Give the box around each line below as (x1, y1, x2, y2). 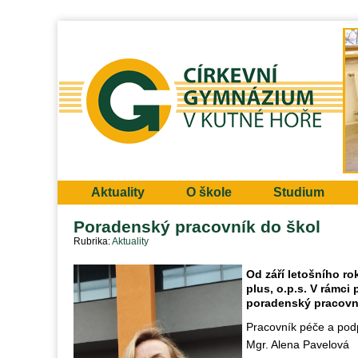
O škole (186, 185, 232, 199)
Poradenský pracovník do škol (74, 217, 320, 236)
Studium (273, 185, 324, 199)
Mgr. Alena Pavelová (246, 338, 350, 351)
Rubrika (74, 237, 108, 246)
